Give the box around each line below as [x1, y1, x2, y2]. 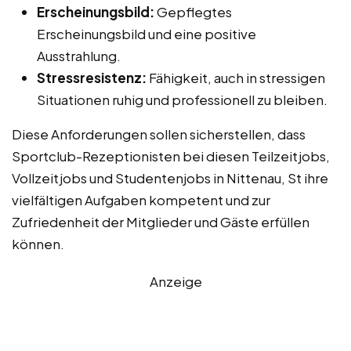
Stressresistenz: [37, 68, 147, 86]
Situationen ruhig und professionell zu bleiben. [37, 90, 327, 108]
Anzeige [149, 272, 202, 290]
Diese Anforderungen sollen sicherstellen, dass [12, 125, 306, 143]
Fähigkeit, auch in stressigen [147, 68, 325, 86]
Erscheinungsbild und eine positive [37, 24, 256, 42]
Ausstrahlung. [37, 46, 121, 64]
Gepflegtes [154, 2, 232, 20]
